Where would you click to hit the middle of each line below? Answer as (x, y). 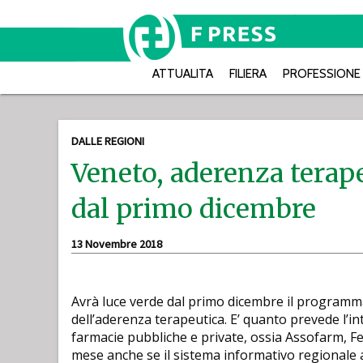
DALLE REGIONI (108, 141)
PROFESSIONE (322, 73)
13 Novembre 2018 (117, 244)
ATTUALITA (183, 73)
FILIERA (248, 73)
